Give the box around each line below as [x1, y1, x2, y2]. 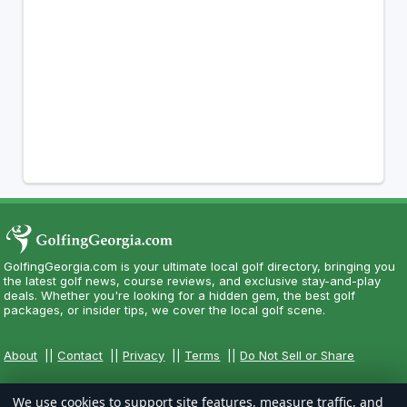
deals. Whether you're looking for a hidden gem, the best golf [4, 287, 356, 303]
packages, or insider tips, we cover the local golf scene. [4, 302, 326, 317]
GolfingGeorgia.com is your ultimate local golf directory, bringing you [4, 258, 396, 273]
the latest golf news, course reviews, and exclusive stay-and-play [4, 273, 382, 288]
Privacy [123, 347, 165, 362]
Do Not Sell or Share [240, 347, 355, 362]
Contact [57, 347, 104, 362]
